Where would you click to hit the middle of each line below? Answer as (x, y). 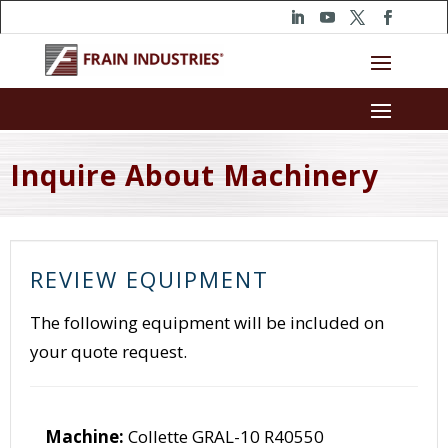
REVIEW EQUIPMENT (149, 279)
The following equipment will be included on (207, 323)
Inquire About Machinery (194, 175)
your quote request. (108, 352)
